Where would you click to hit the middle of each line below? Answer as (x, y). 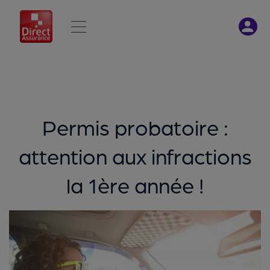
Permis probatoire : (135, 126)
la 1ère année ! (135, 184)
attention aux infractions (135, 155)
